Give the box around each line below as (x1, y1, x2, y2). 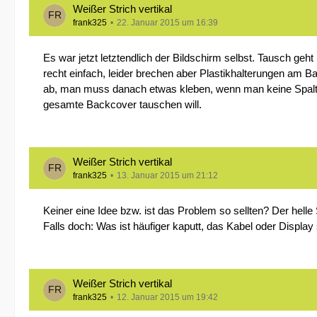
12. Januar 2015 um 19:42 (117, 292, 218, 302)
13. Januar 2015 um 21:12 (117, 171, 218, 180)
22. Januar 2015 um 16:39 (117, 18, 218, 28)
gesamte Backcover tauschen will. (43, 98, 202, 110)
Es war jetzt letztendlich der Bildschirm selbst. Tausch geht (43, 52, 313, 64)
